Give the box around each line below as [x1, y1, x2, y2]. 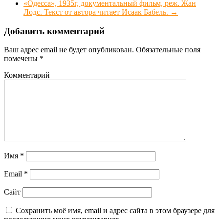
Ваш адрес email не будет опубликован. [4, 45, 134, 54]
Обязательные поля [134, 45, 200, 54]
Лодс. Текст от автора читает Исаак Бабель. [23, 7, 170, 16]
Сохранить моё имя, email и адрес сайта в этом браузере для [16, 206, 215, 215]
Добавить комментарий [4, 25, 105, 36]
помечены [4, 54, 40, 63]
